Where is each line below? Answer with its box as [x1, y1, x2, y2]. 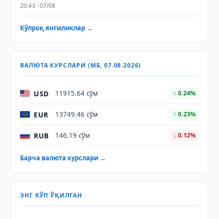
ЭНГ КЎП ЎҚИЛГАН [20, 191, 82, 199]
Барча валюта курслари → [20, 153, 107, 162]
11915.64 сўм [55, 89, 98, 98]
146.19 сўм [55, 131, 90, 140]
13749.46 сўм [55, 110, 98, 119]
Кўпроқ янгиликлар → [20, 23, 93, 32]
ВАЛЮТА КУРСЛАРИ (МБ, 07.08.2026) [20, 61, 141, 69]
